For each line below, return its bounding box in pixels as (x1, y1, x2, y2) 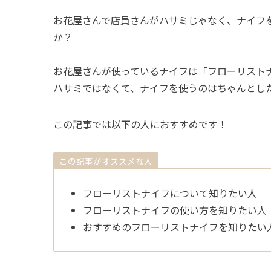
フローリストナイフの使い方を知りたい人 (83, 203, 267, 218)
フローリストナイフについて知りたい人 (83, 186, 257, 201)
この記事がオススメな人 (59, 154, 153, 167)
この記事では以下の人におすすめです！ (53, 117, 227, 132)
